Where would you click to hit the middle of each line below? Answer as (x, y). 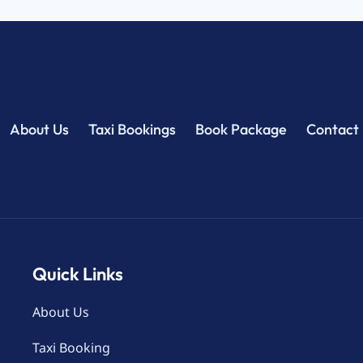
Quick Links (78, 274)
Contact (332, 129)
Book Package (241, 129)
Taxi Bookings (132, 129)
